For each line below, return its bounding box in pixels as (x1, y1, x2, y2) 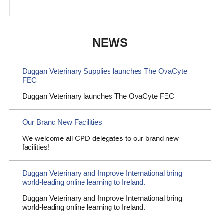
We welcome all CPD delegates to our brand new (22, 134, 179, 142)
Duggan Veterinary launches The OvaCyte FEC (22, 92, 174, 101)
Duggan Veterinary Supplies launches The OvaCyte (22, 67, 187, 76)
